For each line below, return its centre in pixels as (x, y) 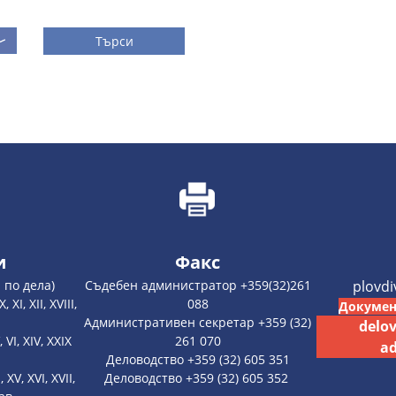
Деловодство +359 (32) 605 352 (198, 377)
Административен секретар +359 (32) (198, 322)
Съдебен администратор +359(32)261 (198, 285)
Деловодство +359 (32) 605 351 (198, 359)
